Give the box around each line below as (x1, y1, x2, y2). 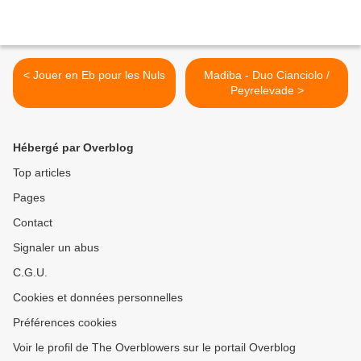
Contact (13, 216, 52, 230)
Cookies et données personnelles (13, 291, 183, 305)
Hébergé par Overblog (13, 141, 134, 155)
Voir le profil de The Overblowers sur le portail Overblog (13, 341, 296, 355)
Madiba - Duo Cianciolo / (204, 68, 330, 82)
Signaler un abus (13, 241, 99, 255)
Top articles (13, 166, 71, 180)
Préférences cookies (13, 316, 117, 330)
